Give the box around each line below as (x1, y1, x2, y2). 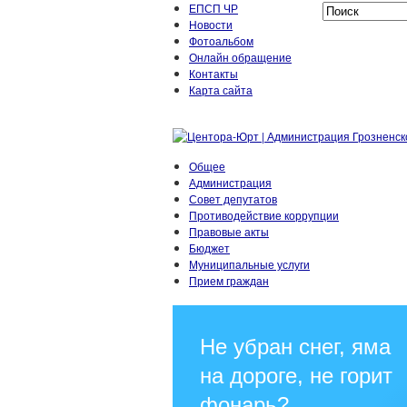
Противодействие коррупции (189, 207, 339, 223)
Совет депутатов (189, 191, 277, 206)
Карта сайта (189, 82, 253, 97)
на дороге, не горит (200, 363, 392, 388)
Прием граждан (189, 273, 269, 288)
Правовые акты (189, 223, 269, 239)
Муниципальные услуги (189, 256, 310, 272)
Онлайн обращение (189, 49, 292, 65)
